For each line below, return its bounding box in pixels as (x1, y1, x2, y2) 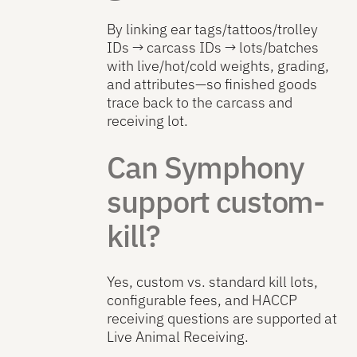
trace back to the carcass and (107, 93, 293, 112)
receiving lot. (107, 112, 189, 131)
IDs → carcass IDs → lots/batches (107, 38, 320, 57)
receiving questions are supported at (107, 308, 338, 328)
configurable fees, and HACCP (107, 290, 298, 309)
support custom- (107, 181, 325, 221)
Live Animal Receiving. (107, 327, 249, 346)
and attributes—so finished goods (107, 75, 318, 94)
